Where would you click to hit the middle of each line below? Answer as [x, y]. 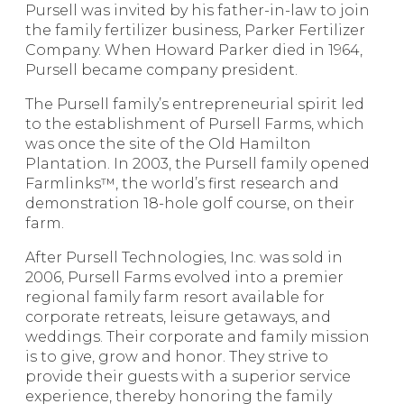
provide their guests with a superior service [188, 376]
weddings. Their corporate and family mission [197, 337]
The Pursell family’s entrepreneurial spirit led [195, 104]
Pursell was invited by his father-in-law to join [197, 10]
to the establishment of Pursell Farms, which [195, 124]
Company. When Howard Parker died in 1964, [194, 50]
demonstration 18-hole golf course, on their [190, 203]
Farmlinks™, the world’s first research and [182, 184]
